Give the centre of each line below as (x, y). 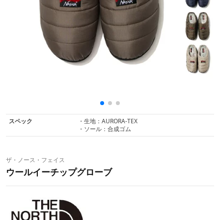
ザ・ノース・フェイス (35, 160)
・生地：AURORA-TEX (108, 121)
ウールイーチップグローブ (59, 172)
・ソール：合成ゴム (105, 129)
